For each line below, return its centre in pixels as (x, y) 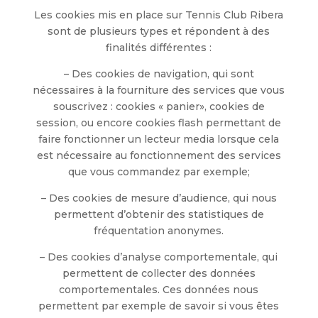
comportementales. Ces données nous (159, 290)
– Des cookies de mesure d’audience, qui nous (159, 198)
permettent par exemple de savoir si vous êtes (159, 306)
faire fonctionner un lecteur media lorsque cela (159, 139)
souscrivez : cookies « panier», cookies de (159, 106)
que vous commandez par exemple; (159, 172)
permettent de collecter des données (159, 273)
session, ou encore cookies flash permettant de (159, 123)
